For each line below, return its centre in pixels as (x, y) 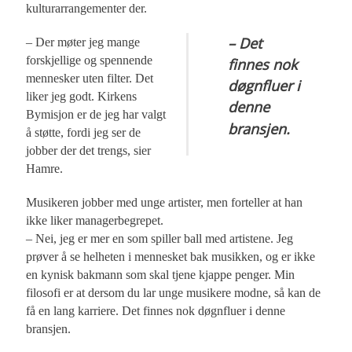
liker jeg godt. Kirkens (82, 97)
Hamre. (45, 169)
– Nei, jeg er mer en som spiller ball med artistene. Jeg (160, 239)
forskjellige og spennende (90, 60)
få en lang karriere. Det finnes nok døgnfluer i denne (156, 311)
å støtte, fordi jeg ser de (84, 133)
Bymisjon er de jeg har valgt (96, 115)
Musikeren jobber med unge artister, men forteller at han (165, 203)
